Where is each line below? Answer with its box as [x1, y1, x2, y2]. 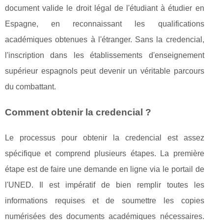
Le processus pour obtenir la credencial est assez [5, 134, 204, 142]
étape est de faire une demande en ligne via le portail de [5, 165, 204, 174]
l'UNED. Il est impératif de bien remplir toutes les [5, 181, 204, 190]
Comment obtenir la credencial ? [5, 107, 151, 118]
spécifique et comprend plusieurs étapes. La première [5, 149, 204, 158]
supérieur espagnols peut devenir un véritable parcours [5, 67, 204, 76]
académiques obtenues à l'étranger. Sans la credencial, [5, 35, 204, 44]
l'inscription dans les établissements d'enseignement [5, 51, 204, 60]
